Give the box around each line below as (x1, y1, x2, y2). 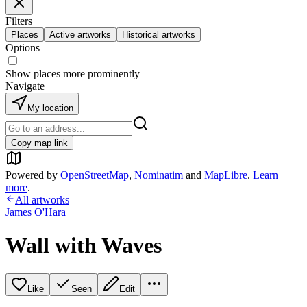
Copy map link (11, 138, 68, 148)
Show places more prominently (5, 68, 140, 79)
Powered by (5, 169, 58, 181)
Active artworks (49, 29, 111, 40)
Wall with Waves (5, 233, 162, 258)
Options (5, 42, 40, 53)
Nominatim (134, 169, 183, 181)
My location (27, 103, 73, 113)
